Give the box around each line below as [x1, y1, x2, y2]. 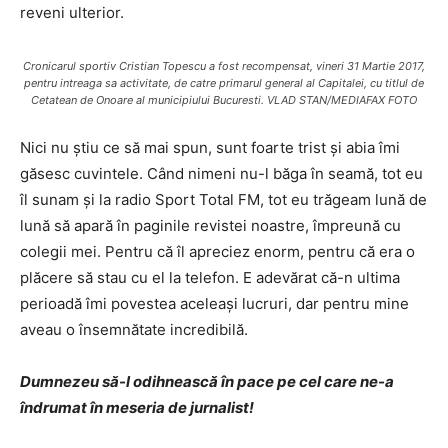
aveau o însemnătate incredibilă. [20, 320, 248, 339]
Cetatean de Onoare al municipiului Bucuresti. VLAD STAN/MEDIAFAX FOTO [31, 93, 417, 107]
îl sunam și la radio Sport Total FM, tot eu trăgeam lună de [20, 190, 427, 209]
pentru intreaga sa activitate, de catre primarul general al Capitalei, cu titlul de [24, 76, 424, 90]
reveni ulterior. [20, 3, 124, 22]
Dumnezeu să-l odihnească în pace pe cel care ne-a [20, 372, 394, 391]
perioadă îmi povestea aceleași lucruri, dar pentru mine [20, 294, 409, 313]
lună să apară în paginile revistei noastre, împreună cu [20, 216, 401, 235]
